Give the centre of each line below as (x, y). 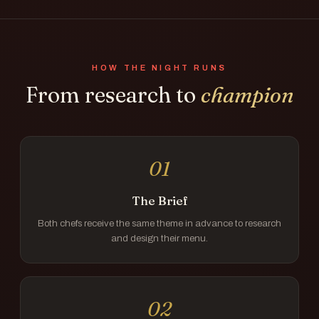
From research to (113, 95)
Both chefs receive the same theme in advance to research (159, 223)
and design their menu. (159, 238)
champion (247, 95)
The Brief (159, 201)
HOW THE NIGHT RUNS (159, 68)
